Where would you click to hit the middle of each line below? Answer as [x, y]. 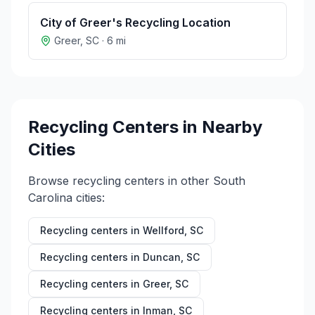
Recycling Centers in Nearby [145, 127]
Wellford [163, 230]
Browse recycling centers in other [121, 181]
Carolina [50, 198]
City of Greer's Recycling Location [135, 22]
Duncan [162, 257]
